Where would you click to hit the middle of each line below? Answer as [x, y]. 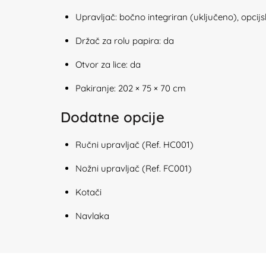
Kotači [88, 192]
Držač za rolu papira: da [125, 41]
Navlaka [92, 216]
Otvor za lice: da [108, 64]
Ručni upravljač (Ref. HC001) [134, 145]
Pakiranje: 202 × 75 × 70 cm [131, 88]
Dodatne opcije [113, 117]
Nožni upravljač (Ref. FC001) [134, 168]
